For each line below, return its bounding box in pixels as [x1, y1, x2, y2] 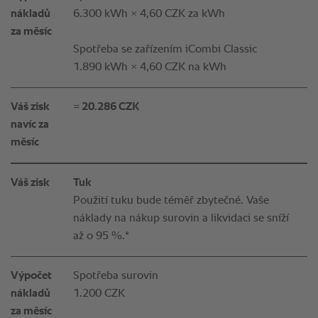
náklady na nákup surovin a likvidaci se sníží [73, 213, 289, 225]
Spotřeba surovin [73, 270, 158, 283]
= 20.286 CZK [73, 102, 139, 114]
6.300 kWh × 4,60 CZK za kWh [73, 9, 225, 21]
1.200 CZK [73, 288, 125, 300]
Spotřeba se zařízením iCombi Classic [73, 44, 257, 56]
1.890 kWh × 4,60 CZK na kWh [73, 62, 226, 74]
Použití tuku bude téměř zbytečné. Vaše [73, 195, 269, 207]
